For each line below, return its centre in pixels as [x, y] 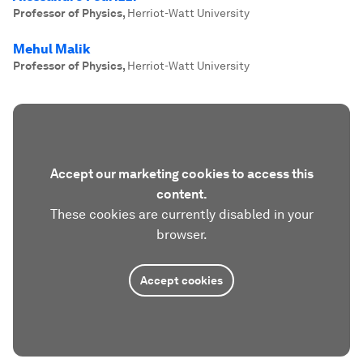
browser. [181, 235]
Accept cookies [181, 280]
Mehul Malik [51, 49]
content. [181, 194]
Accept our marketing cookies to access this [181, 174]
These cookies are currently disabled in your [181, 214]
